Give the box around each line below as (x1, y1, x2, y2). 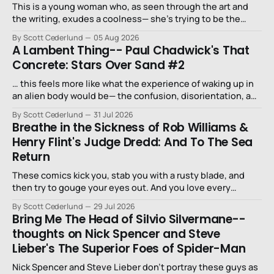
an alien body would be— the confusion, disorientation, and (12, 90, 262, 102)
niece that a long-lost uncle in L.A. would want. (12, 25, 209, 37)
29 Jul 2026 (94, 201, 135, 212)
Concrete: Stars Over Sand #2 (12, 57, 185, 74)
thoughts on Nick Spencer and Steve (12, 226, 220, 243)
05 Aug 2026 (94, 32, 139, 43)
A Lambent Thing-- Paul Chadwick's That (12, 42, 250, 59)
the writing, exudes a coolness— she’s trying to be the (12, 13, 240, 25)
